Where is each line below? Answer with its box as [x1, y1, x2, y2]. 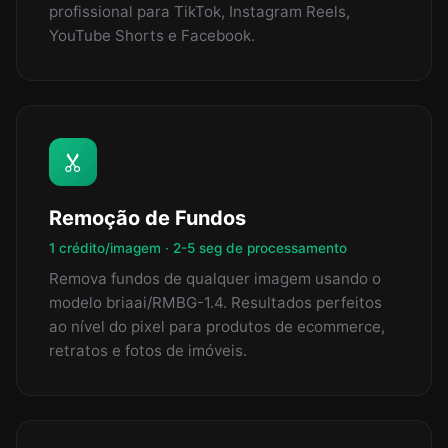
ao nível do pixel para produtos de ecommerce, [49, 317, 385, 337]
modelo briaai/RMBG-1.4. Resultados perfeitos [49, 293, 382, 313]
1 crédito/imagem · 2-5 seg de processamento [49, 240, 347, 257]
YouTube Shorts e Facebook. [49, 26, 255, 46]
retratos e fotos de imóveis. [49, 341, 247, 361]
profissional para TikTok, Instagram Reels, [49, 2, 350, 22]
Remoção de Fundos [49, 206, 246, 231]
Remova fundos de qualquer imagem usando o [49, 269, 381, 289]
